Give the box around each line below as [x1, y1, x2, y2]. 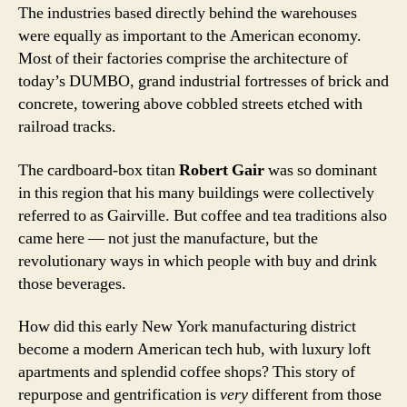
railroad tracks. [18, 116, 116, 138]
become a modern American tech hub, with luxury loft [18, 339, 371, 361]
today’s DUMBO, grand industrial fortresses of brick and [18, 71, 389, 93]
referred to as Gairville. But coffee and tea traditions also [18, 204, 387, 226]
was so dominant [264, 159, 377, 181]
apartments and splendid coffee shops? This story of [18, 362, 355, 383]
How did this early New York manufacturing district [18, 316, 356, 338]
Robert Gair [179, 159, 264, 181]
